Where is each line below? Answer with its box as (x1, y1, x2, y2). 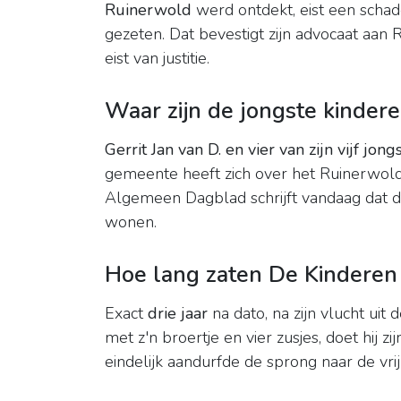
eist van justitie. (105, 47, 209, 70)
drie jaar (148, 303, 208, 325)
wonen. (105, 211, 157, 234)
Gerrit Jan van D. (105, 139, 221, 161)
